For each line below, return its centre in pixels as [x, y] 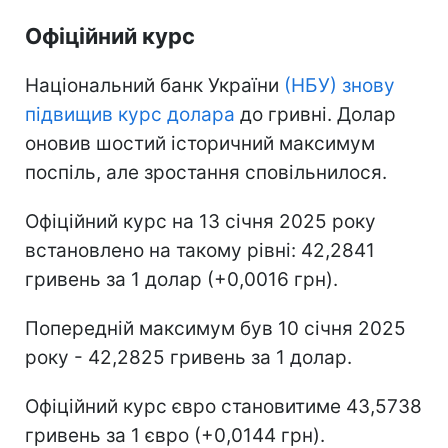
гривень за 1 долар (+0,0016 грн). [181, 280]
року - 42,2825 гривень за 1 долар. [188, 358]
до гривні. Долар [315, 115]
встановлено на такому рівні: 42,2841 [200, 251]
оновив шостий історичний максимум [200, 144]
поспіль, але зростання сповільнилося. [206, 173]
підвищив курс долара [130, 115]
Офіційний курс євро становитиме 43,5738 [223, 407]
